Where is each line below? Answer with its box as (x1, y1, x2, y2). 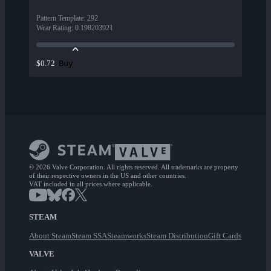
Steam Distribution (146, 231, 208, 241)
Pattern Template (36, 14, 83, 23)
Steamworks (107, 231, 146, 241)
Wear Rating (36, 24, 71, 33)
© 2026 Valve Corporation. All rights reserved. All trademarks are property (29, 163, 238, 171)
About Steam (29, 231, 71, 241)
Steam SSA (71, 231, 107, 241)
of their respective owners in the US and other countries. (29, 172, 186, 180)
